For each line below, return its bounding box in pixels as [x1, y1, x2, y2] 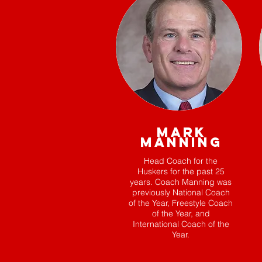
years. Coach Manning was [130, 176, 232, 187]
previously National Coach [132, 187, 230, 198]
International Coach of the [132, 218, 229, 229]
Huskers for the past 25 [137, 166, 225, 177]
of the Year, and [151, 208, 210, 219]
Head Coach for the [144, 155, 218, 166]
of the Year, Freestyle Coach [129, 197, 233, 208]
